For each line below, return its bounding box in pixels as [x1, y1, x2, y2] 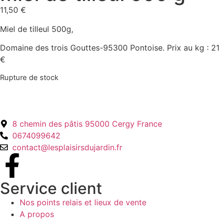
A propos [20, 209, 54, 219]
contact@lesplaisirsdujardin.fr [12, 142, 122, 152]
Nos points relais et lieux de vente [20, 197, 146, 207]
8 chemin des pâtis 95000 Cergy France [12, 118, 162, 129]
